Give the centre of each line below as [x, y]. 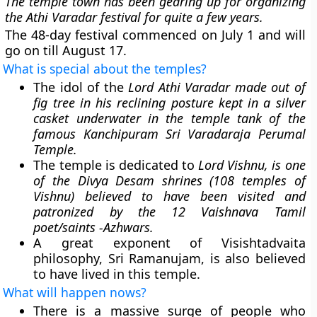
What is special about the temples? [105, 69]
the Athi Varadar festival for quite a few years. [134, 17]
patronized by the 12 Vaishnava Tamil [169, 212]
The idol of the [81, 87]
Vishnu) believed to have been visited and [169, 196]
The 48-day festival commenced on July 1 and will [155, 35]
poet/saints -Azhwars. [94, 227]
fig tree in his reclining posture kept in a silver [169, 103]
